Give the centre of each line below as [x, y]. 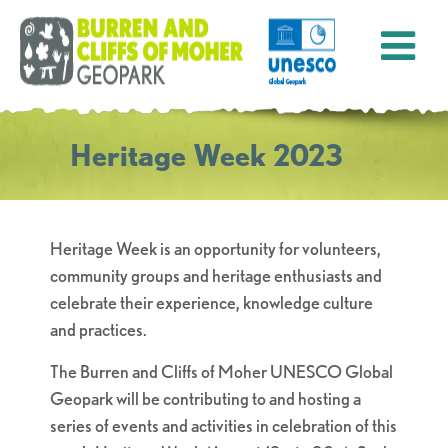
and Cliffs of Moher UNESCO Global [261, 371]
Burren [104, 371]
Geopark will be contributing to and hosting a [205, 398]
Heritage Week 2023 [206, 155]
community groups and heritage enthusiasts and [216, 275]
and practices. [98, 329]
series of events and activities [153, 425]
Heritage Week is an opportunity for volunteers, [215, 248]
